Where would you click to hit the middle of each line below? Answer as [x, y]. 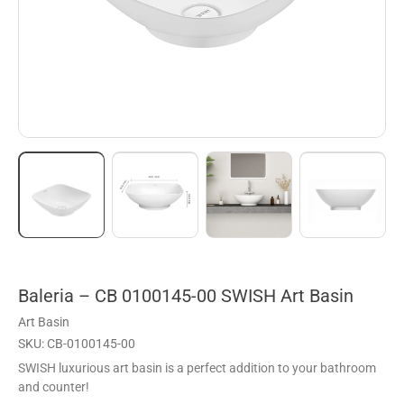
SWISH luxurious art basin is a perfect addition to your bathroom [197, 368]
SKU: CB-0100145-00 [77, 344]
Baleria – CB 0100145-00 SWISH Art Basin [186, 296]
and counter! [54, 387]
